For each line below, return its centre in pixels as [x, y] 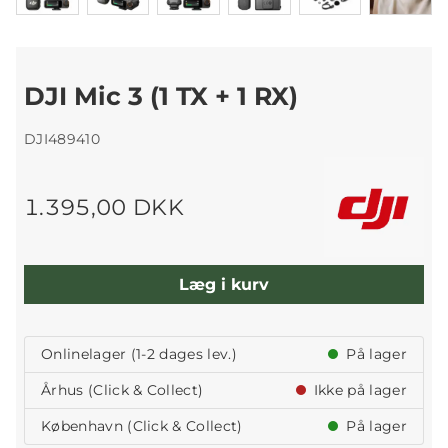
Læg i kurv [224, 284]
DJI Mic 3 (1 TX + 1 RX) [161, 96]
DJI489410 [62, 139]
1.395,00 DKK [104, 207]
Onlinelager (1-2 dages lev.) [139, 354]
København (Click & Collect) [142, 426]
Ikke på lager [358, 390]
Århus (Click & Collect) [122, 390]
